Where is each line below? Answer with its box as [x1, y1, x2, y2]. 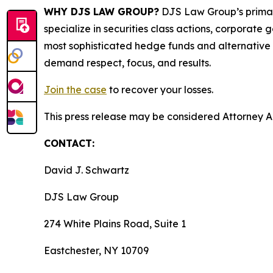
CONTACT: [44, 137, 94, 150]
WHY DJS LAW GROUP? [44, 5, 159, 18]
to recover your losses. [107, 83, 213, 96]
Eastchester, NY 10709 [44, 244, 149, 257]
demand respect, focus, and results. [44, 57, 211, 69]
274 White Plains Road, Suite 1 [44, 218, 186, 230]
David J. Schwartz [44, 164, 129, 177]
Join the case [44, 83, 107, 96]
